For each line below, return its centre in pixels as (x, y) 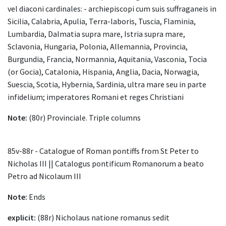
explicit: (22, 218)
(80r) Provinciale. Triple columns (84, 118)
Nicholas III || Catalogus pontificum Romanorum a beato (106, 164)
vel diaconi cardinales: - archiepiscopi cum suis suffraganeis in (112, 9)
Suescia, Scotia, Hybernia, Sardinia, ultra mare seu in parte (107, 84)
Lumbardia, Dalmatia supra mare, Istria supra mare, (96, 34)
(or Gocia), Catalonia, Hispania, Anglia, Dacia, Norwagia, (103, 72)
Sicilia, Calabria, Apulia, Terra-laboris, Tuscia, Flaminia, (102, 21)
